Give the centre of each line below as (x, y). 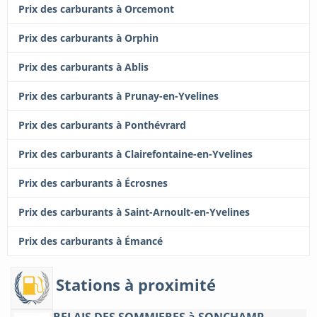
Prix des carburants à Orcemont (96, 9)
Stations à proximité (136, 284)
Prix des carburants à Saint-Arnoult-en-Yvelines (134, 212)
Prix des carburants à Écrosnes (93, 183)
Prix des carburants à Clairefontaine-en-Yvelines (136, 154)
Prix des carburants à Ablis (83, 67)
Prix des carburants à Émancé (91, 241)
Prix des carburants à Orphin (88, 38)
